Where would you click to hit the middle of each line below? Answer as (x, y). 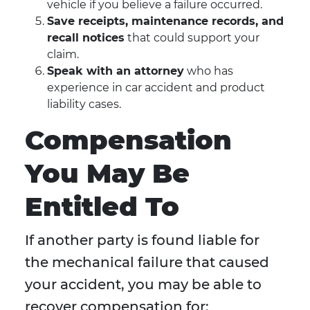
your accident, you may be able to (143, 285)
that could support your (192, 38)
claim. (63, 55)
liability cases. (84, 104)
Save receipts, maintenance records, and (165, 21)
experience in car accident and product (156, 88)
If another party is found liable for (142, 240)
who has (209, 71)
